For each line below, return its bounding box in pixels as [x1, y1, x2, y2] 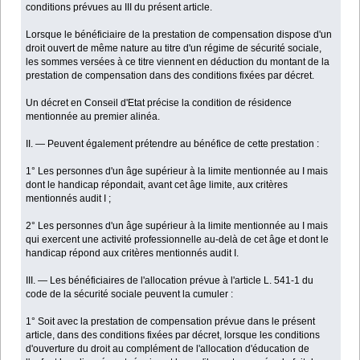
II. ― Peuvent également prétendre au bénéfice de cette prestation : [26, 137, 320, 149]
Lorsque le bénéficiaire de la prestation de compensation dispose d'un [26, 28, 333, 40]
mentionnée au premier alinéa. [26, 110, 161, 122]
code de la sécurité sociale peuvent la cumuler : [26, 288, 234, 300]
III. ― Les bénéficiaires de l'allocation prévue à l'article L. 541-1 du [26, 274, 314, 286]
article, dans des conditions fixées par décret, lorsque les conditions [26, 329, 321, 341]
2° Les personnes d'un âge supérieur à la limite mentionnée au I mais [26, 219, 329, 231]
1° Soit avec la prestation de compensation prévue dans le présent [26, 315, 316, 327]
